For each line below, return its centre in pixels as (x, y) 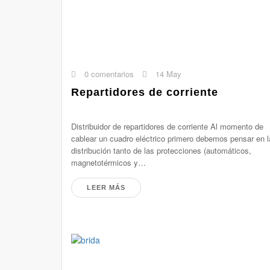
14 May (167, 74)
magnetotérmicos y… (108, 162)
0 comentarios (108, 74)
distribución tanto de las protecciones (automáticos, (161, 150)
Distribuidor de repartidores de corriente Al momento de (167, 126)
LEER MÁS (106, 187)
